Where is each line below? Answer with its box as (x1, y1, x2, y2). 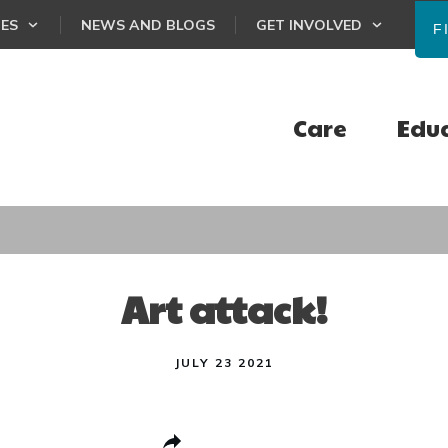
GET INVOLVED (255, 16, 362, 34)
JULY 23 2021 (174, 355, 274, 371)
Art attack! (120, 282, 328, 336)
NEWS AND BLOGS (80, 16, 215, 34)
